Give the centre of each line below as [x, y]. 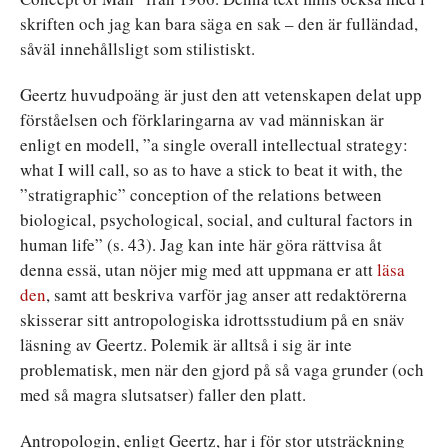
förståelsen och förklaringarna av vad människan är [202, 119]
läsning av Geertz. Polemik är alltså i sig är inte [186, 344]
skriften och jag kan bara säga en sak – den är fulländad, [219, 23]
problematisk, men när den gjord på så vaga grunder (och [222, 369]
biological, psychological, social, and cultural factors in [216, 219]
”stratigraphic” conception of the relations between [201, 194]
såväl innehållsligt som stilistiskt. [137, 48]
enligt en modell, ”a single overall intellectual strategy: [214, 144]
